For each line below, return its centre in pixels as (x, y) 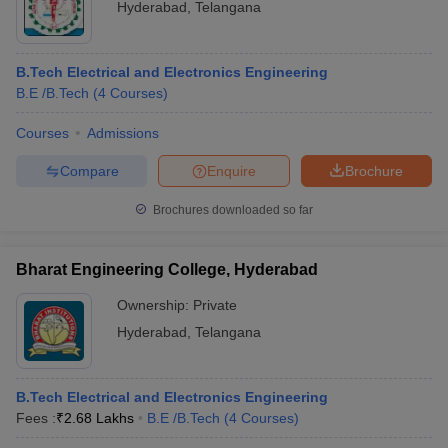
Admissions (123, 133)
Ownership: (155, 305)
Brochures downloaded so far (231, 210)
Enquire (231, 170)
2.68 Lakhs (99, 418)
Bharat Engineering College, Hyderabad (167, 269)
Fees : (36, 418)
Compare (89, 170)
